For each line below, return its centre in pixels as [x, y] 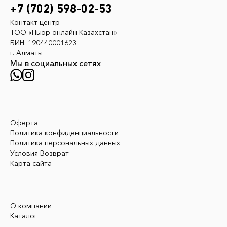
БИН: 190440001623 [43, 43]
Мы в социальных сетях [55, 63]
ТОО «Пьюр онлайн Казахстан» [64, 32]
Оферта [24, 123]
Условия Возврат [40, 153]
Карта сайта [31, 163]
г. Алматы [26, 53]
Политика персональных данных [65, 143]
